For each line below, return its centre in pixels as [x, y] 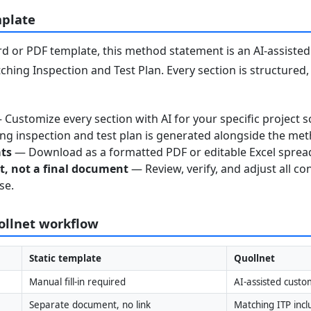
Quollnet [254, 258]
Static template [65, 258]
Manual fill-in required [77, 281]
